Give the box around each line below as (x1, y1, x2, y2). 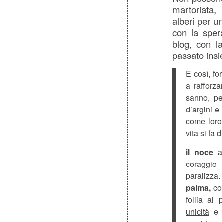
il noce (186, 146, 214, 158)
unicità (186, 205, 209, 217)
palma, (186, 181, 211, 193)
